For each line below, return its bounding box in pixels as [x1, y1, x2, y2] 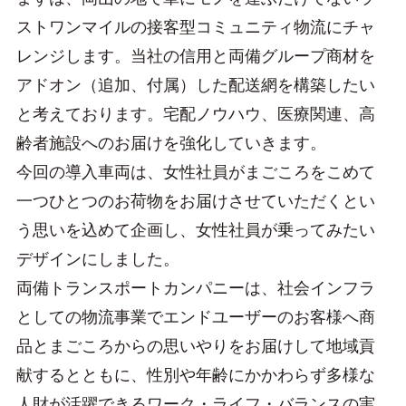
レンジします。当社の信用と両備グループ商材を [15, 46, 375, 65]
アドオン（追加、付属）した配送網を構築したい [15, 75, 375, 94]
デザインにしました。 [15, 249, 179, 268]
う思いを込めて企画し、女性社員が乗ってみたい [15, 220, 375, 239]
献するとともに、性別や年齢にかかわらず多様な [15, 365, 375, 384]
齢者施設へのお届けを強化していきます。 [15, 133, 326, 152]
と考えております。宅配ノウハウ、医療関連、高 [15, 104, 375, 123]
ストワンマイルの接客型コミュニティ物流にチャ [15, 17, 375, 36]
